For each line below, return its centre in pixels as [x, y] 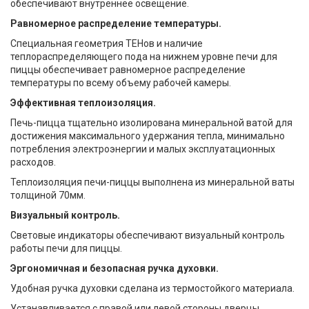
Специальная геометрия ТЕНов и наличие [107, 43]
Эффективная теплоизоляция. [83, 103]
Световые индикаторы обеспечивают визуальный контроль [148, 235]
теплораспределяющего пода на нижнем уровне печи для [144, 57]
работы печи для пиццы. [66, 248]
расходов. [33, 162]
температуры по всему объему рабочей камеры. [121, 83]
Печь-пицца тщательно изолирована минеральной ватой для [151, 123]
